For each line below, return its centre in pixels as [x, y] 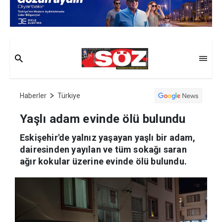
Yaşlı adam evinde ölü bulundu [103, 119]
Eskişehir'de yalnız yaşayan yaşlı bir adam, [108, 138]
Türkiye [69, 96]
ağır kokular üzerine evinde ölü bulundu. [103, 162]
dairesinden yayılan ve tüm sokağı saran [103, 150]
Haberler [33, 96]
